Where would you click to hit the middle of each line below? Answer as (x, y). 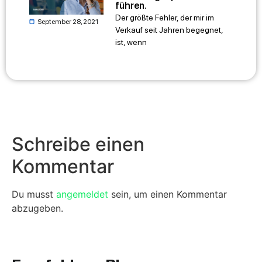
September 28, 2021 (68, 21)
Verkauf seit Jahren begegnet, (169, 30)
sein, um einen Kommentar (168, 194)
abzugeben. (37, 208)
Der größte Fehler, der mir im (165, 17)
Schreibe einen (78, 144)
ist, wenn (131, 42)
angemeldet (82, 194)
